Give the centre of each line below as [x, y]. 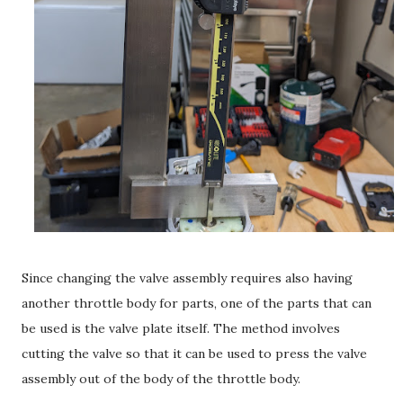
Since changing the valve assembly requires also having [187, 278]
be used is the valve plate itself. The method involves [181, 328]
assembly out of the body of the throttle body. [161, 378]
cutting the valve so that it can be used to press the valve [194, 353]
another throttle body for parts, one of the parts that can [197, 303]
